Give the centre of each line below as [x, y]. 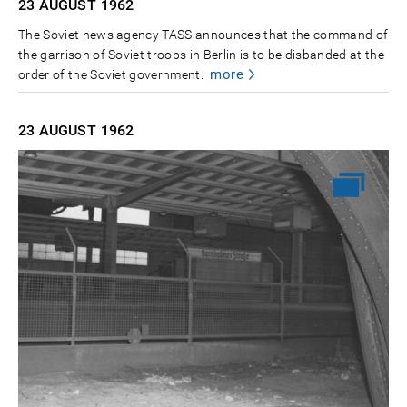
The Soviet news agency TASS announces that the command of [203, 35]
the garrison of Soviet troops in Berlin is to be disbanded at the [201, 55]
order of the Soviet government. [111, 75]
